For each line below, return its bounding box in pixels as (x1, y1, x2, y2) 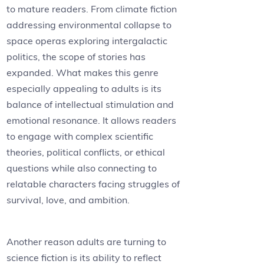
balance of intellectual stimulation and (6, 98, 174, 111)
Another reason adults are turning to (6, 236, 167, 248)
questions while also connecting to (6, 162, 157, 174)
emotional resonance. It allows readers (6, 114, 177, 127)
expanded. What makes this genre (6, 67, 159, 79)
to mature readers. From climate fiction (6, 3, 177, 15)
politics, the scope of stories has (6, 51, 146, 63)
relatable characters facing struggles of (6, 178, 180, 190)
